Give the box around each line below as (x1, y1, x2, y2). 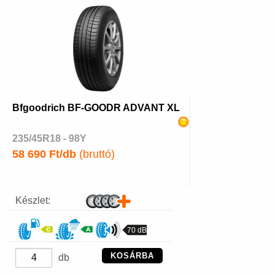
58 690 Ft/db (12, 148, 76, 161)
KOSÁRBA (110, 251, 154, 261)
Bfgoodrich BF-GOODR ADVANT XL (12, 103, 180, 114)
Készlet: (15, 195, 50, 206)
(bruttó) (76, 148, 115, 161)
